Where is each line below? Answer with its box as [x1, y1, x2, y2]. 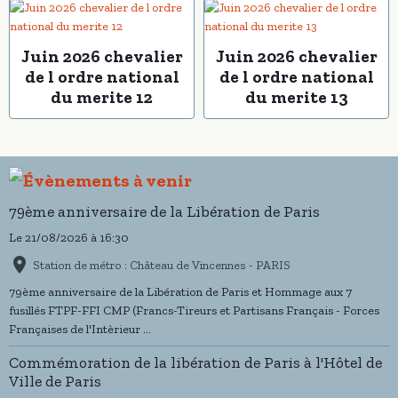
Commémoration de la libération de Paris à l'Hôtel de [9, 353, 382, 373]
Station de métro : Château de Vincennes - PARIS [33, 258, 291, 273]
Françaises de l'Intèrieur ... [9, 322, 151, 338]
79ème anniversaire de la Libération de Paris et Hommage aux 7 [9, 284, 352, 300]
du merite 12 [51, 87, 153, 107]
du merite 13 [244, 87, 348, 107]
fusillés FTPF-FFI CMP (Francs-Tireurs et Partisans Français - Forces [9, 303, 379, 319]
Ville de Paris [9, 371, 101, 392]
